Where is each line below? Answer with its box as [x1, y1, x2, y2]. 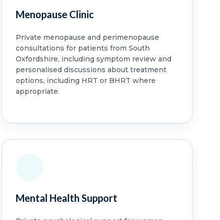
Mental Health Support [16, 192, 118, 204]
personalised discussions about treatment [16, 65, 167, 74]
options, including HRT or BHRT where [16, 76, 156, 85]
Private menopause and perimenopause [16, 32, 160, 42]
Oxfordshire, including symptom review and [16, 54, 172, 63]
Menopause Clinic [16, 8, 94, 20]
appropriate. [16, 86, 60, 96]
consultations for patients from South [16, 43, 150, 53]
